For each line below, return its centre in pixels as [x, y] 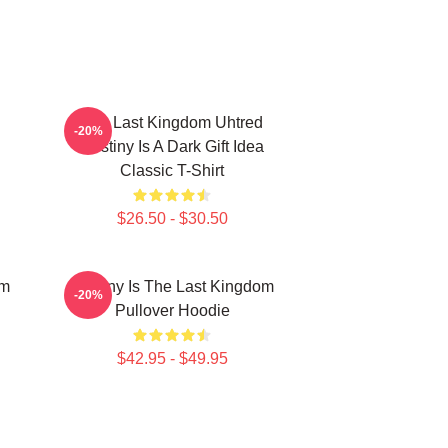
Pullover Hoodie [172, 310]
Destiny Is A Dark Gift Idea [172, 146]
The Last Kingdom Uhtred [172, 122]
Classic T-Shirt [172, 170]
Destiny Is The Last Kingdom [172, 286]
